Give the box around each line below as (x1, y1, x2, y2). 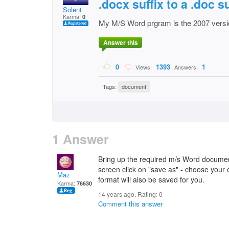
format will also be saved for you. (98, 174, 204, 185)
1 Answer (52, 130, 109, 148)
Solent (63, 5, 82, 14)
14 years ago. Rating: (98, 190, 159, 198)
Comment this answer (98, 199, 163, 209)
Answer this (103, 38, 138, 48)
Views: (132, 63, 153, 72)
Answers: (173, 63, 199, 72)
